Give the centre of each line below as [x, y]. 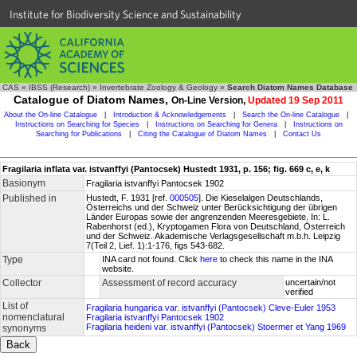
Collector [22, 283]
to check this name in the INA [275, 259]
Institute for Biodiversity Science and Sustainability [126, 14]
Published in [29, 198]
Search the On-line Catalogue [291, 115]
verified [299, 292]
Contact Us [302, 134]
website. [118, 269]
